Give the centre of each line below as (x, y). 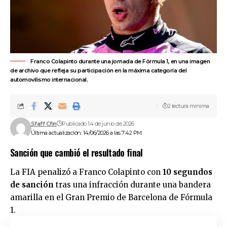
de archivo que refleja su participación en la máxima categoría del (98, 70)
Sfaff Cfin (44, 123)
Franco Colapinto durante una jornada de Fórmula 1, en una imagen (120, 61)
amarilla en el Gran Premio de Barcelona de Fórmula (111, 198)
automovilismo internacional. (49, 79)
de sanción (32, 185)
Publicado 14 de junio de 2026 (98, 123)
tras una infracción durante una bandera (132, 185)
